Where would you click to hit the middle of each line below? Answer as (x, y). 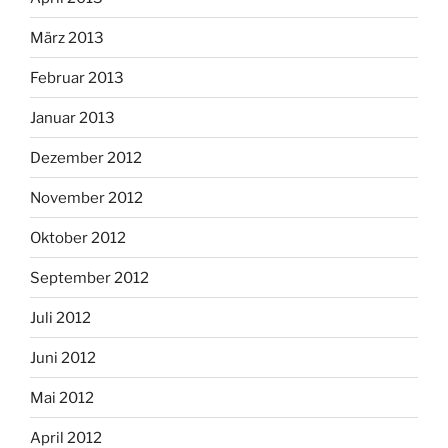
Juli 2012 (60, 317)
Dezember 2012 (86, 157)
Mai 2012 (62, 397)
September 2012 (89, 277)
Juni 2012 (63, 357)
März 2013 (67, 37)
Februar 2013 (77, 77)
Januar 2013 (72, 117)
